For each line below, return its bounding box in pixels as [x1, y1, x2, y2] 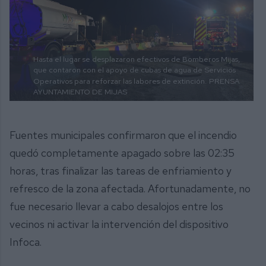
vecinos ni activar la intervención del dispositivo [9, 217, 229, 232]
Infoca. [9, 235, 42, 249]
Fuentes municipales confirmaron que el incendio [9, 128, 237, 142]
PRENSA [209, 75, 239, 86]
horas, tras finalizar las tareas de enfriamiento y [9, 164, 232, 178]
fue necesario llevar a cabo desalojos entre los [9, 199, 223, 214]
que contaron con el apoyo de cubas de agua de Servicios [33, 64, 236, 75]
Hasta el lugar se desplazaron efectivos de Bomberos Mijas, [33, 53, 240, 64]
